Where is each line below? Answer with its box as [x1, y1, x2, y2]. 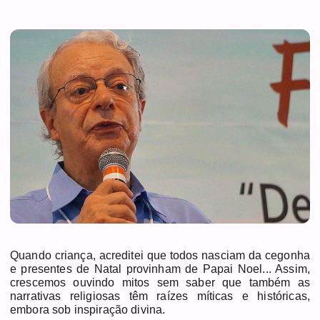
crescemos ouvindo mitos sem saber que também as [10, 276, 310, 289]
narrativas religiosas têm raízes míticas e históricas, [10, 289, 310, 302]
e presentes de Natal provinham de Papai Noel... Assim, [10, 262, 310, 275]
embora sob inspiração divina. [10, 303, 169, 316]
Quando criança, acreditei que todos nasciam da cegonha [10, 249, 310, 261]
